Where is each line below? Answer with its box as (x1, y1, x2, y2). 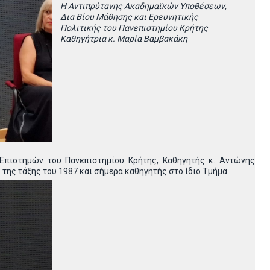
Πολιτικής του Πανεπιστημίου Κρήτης (60, 23, 208, 33)
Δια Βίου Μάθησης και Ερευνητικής (60, 12, 198, 22)
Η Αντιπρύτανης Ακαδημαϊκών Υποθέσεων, (60, 1, 227, 11)
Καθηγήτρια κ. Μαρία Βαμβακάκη (60, 34, 187, 43)
